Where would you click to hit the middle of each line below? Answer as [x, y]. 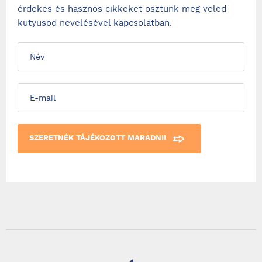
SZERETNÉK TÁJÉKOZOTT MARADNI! [98, 138]
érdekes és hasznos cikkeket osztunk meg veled [122, 9]
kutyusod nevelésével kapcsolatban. [95, 23]
